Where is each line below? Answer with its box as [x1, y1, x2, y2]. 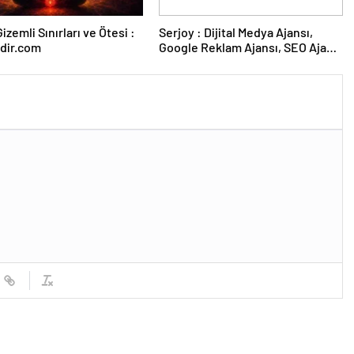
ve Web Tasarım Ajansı [158, 54, 282, 70]
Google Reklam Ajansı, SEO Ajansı [158, 39, 343, 55]
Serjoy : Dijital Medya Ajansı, [158, 24, 197, 40]
